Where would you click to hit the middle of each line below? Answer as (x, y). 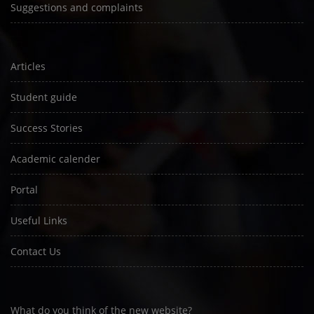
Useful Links (39, 220)
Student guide (44, 97)
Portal (24, 190)
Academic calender (55, 159)
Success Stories (47, 128)
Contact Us (36, 251)
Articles (28, 66)
